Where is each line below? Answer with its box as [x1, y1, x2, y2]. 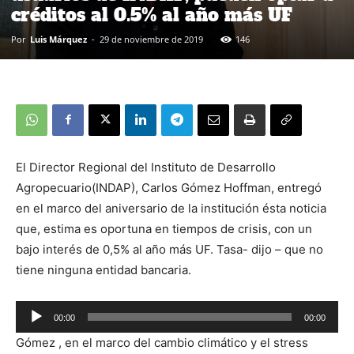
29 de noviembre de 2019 [100, 32, 203, 45]
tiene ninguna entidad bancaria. [16, 262, 191, 277]
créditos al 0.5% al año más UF [11, 2, 292, 27]
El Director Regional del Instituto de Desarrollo [16, 159, 276, 175]
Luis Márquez [30, 32, 87, 45]
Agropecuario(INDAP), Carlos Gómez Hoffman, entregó [16, 179, 322, 195]
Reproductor [15, 322, 85, 338]
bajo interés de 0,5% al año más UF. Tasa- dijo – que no [16, 241, 323, 257]
